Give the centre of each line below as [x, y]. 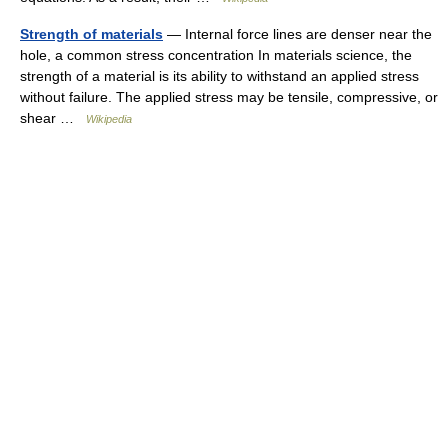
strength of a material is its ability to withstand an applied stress [219, 76]
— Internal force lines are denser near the [297, 34]
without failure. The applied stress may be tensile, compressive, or [229, 97]
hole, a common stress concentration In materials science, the [216, 55]
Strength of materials [91, 34]
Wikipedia [109, 119]
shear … [53, 118]
